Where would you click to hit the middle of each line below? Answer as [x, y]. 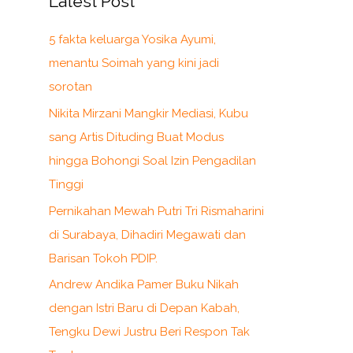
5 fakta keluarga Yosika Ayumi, [132, 40]
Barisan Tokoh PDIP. [103, 258]
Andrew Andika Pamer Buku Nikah [144, 285]
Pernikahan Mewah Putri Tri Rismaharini [156, 211]
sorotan [71, 87]
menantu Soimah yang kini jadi [134, 63]
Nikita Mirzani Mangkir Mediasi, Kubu [149, 113]
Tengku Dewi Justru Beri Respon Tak [149, 332]
